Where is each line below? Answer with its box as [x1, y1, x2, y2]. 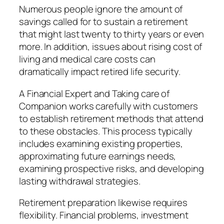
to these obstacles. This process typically [19, 124, 192, 137]
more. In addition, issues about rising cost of [19, 40, 202, 53]
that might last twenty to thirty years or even [19, 27, 204, 41]
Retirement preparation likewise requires [19, 196, 187, 209]
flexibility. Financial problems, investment [19, 208, 188, 222]
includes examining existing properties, [19, 136, 183, 150]
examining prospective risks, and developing [19, 161, 204, 175]
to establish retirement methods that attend [19, 111, 203, 125]
